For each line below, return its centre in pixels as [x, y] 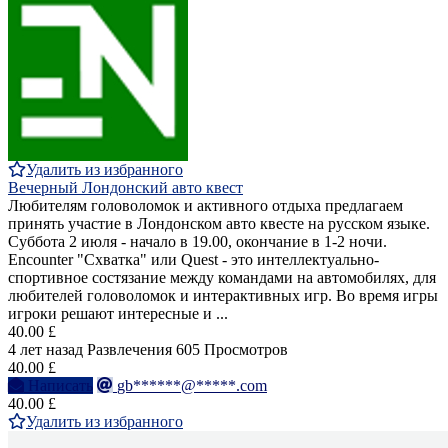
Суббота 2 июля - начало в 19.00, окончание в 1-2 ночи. [197, 242]
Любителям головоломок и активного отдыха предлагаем [205, 206]
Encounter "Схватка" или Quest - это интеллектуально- [193, 260]
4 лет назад [45, 350]
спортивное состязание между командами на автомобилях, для [222, 278]
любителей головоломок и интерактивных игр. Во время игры [223, 296]
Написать [60, 386]
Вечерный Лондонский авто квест [125, 188]
